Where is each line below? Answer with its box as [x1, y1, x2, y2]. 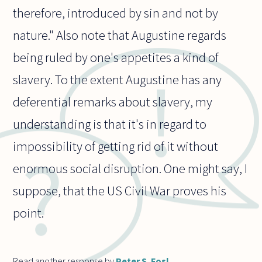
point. [13, 205, 44, 222]
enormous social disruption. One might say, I [13, 160, 248, 177]
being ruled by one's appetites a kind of [13, 49, 219, 66]
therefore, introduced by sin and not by [13, 5, 219, 22]
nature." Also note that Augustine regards [13, 27, 227, 44]
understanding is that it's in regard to [13, 116, 207, 133]
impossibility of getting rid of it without [13, 138, 219, 155]
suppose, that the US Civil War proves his [13, 182, 227, 199]
